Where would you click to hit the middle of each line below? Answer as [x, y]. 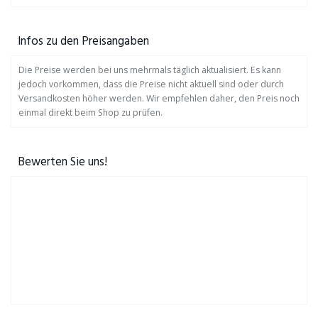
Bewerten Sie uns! [62, 162]
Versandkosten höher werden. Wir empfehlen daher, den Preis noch [159, 98]
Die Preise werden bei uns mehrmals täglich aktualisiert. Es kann [150, 70]
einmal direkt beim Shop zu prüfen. [91, 113]
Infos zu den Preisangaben [83, 42]
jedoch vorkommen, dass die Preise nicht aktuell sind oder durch [151, 84]
